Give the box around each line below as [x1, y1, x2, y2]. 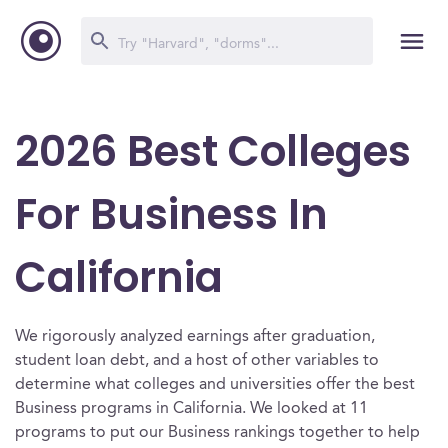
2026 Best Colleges [15, 122, 411, 181]
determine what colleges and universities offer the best [15, 377, 415, 393]
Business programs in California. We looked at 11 [15, 401, 368, 417]
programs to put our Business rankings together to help [15, 425, 420, 441]
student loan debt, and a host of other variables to [15, 353, 379, 369]
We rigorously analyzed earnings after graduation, [15, 329, 375, 345]
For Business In [15, 185, 328, 244]
